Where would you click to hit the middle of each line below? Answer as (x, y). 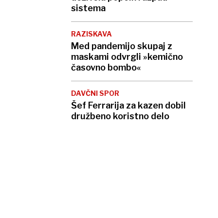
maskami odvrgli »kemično (127, 57)
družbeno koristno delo (120, 116)
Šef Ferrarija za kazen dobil (128, 106)
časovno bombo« (106, 68)
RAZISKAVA (91, 34)
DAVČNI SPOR (95, 93)
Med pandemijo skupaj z (122, 46)
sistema (88, 8)
